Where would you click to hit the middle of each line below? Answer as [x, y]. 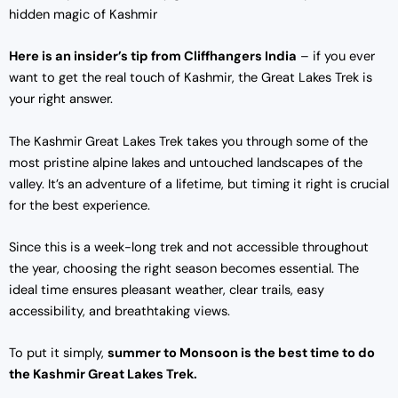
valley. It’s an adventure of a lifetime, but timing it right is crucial [199, 184]
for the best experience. [80, 205]
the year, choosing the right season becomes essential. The [184, 268]
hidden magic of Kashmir [83, 14]
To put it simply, [58, 354]
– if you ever [336, 57]
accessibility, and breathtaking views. [119, 311]
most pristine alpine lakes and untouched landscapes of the [186, 163]
